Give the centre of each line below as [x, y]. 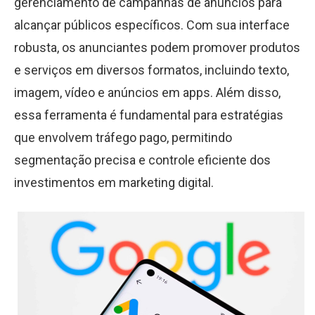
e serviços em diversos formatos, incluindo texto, [152, 70]
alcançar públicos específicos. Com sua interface [152, 25]
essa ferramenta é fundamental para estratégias [149, 115]
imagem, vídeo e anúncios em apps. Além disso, [147, 92]
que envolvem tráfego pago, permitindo [123, 137]
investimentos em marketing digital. [114, 182]
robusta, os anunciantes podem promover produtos [157, 47]
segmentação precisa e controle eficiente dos [142, 160]
